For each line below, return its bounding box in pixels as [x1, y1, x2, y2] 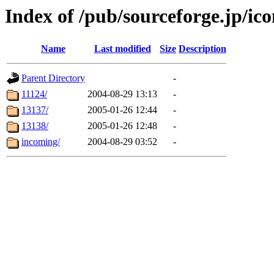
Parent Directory [21, 73, 85, 84]
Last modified [94, 43, 151, 54]
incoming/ [21, 136, 60, 147]
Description [179, 43, 226, 54]
